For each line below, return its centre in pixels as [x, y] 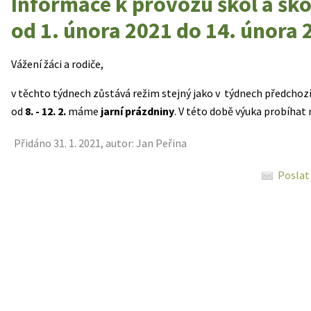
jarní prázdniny [137, 111]
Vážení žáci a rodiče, [57, 64]
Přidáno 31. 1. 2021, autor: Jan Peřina [100, 143]
